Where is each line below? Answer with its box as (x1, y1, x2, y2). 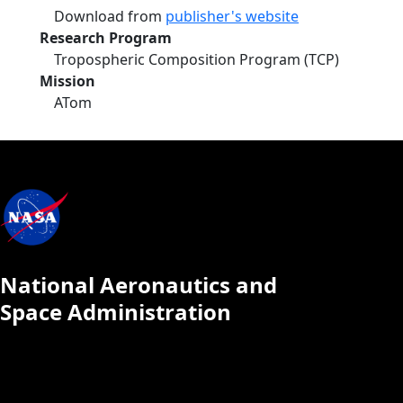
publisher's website (166, 6, 299, 26)
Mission (40, 71, 95, 91)
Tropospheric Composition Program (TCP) (54, 49, 339, 69)
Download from (54, 6, 166, 26)
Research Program (40, 28, 172, 48)
